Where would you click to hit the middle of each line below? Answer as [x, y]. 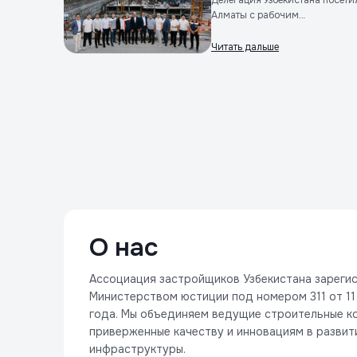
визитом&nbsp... [249, 30]
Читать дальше [245, 47]
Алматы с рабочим [255, 15]
